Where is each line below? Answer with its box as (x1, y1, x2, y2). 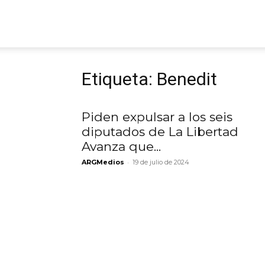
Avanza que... (82, 139, 161, 154)
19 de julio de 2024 (132, 158, 189, 166)
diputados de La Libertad (82, 124, 238, 139)
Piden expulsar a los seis (82, 109, 232, 124)
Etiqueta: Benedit (82, 69, 217, 89)
